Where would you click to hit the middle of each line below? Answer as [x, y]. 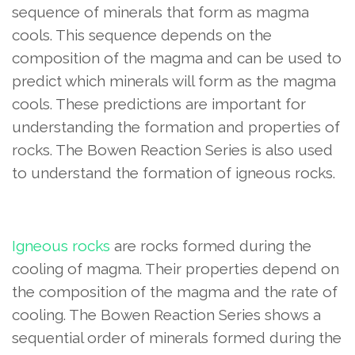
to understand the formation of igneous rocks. [174, 173]
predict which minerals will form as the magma [174, 81]
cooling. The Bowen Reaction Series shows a [166, 315]
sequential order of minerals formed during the [177, 338]
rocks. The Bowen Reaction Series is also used [172, 150]
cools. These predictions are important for [159, 104]
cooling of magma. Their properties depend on [176, 269]
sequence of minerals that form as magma [160, 12]
